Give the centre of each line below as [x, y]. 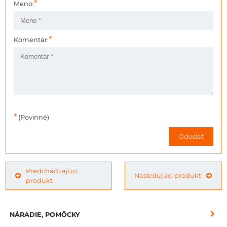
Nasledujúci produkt [167, 176]
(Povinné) [33, 117]
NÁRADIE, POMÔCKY [45, 214]
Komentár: [31, 40]
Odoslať [191, 136]
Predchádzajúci [52, 171]
